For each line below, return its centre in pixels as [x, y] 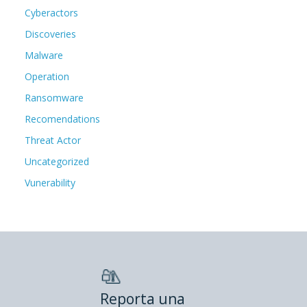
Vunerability [50, 183]
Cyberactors [51, 13]
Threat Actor [53, 140]
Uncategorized [57, 162]
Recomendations [62, 119]
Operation [47, 77]
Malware [44, 56]
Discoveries [50, 34]
